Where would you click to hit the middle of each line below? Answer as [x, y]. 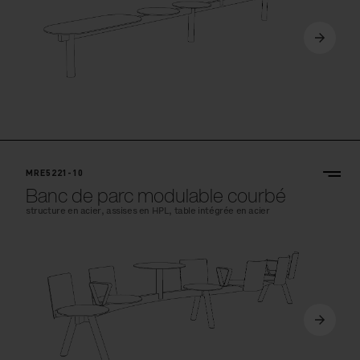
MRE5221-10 [55, 173]
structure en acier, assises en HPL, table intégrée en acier [148, 211]
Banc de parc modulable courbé [156, 196]
